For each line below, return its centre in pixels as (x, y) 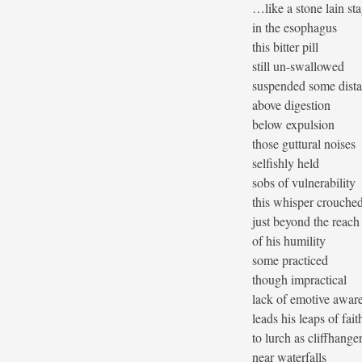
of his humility (289, 241)
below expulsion (293, 124)
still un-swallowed (298, 66)
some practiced (290, 260)
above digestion (291, 105)
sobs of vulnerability (304, 183)
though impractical (299, 280)
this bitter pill (285, 47)
